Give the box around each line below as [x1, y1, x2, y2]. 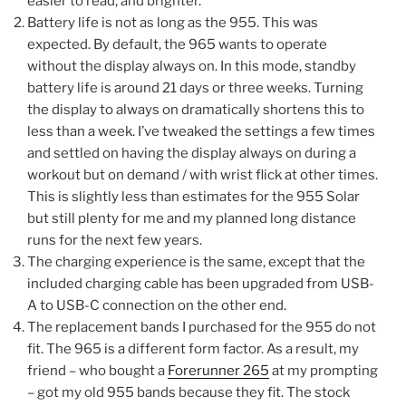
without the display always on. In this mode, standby [27, 57, 356, 74]
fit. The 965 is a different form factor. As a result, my [27, 340, 359, 357]
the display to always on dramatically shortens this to [27, 101, 364, 118]
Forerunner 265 [168, 362, 269, 379]
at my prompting [269, 362, 378, 379]
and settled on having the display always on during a [27, 144, 356, 161]
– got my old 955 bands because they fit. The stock [27, 383, 350, 401]
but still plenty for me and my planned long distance [27, 209, 356, 227]
